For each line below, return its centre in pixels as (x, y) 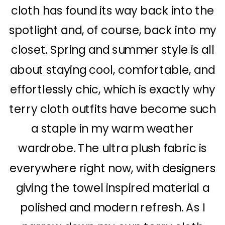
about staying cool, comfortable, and (113, 70)
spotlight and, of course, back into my (113, 30)
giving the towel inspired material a (113, 188)
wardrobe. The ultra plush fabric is (113, 149)
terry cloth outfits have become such (113, 109)
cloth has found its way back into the (113, 11)
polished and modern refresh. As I (113, 208)
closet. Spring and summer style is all (113, 50)
